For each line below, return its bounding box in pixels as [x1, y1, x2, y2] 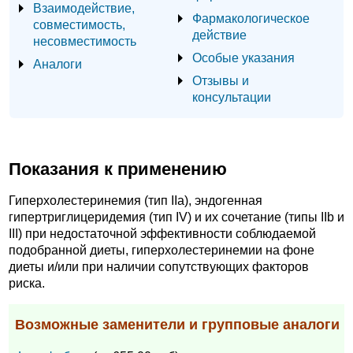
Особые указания [192, 50, 295, 65]
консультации [192, 89, 271, 104]
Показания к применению [9, 158, 227, 179]
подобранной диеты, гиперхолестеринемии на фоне [9, 243, 314, 258]
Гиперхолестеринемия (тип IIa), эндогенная [9, 194, 262, 208]
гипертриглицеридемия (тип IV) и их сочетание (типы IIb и [9, 210, 344, 225]
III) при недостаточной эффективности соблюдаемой [9, 227, 316, 241]
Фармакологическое [192, 10, 310, 25]
